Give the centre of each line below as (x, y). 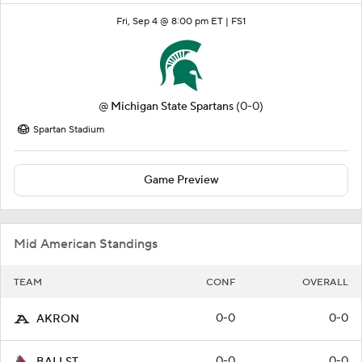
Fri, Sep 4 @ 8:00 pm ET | (174, 21)
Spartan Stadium (69, 129)
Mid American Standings (86, 244)
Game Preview (181, 180)
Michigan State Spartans (172, 106)
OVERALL (325, 282)
